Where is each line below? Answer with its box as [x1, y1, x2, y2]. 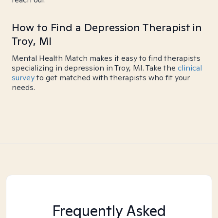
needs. [12, 82, 35, 92]
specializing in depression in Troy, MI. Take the [12, 63, 178, 73]
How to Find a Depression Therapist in [12, 20, 202, 34]
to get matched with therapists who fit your [35, 73, 190, 83]
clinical [178, 63, 202, 73]
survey [12, 73, 35, 83]
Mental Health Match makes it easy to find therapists [12, 53, 200, 63]
